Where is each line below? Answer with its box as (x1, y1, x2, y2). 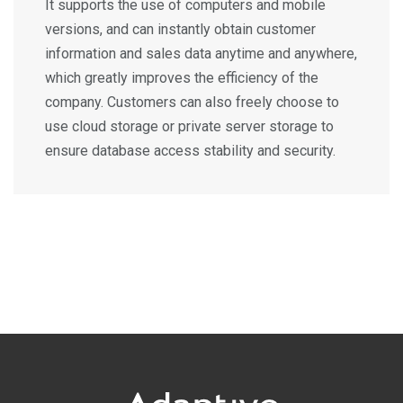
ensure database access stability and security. (45, 142, 336, 160)
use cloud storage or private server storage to (45, 118, 334, 136)
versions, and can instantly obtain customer (45, 21, 316, 39)
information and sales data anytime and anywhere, (45, 45, 357, 63)
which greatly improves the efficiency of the (45, 69, 318, 87)
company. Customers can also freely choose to (45, 94, 339, 112)
